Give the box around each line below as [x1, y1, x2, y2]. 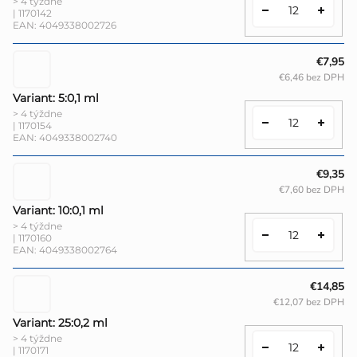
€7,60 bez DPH [279, 183, 344, 197]
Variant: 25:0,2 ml [13, 316, 108, 331]
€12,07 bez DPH [273, 296, 344, 309]
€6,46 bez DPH [279, 71, 344, 84]
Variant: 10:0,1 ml [13, 203, 104, 218]
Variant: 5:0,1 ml [13, 91, 99, 106]
